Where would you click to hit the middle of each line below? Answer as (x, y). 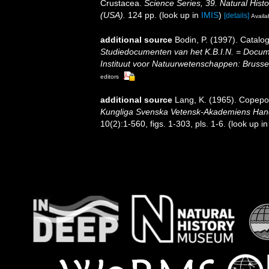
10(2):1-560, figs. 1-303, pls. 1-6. (163, 124)
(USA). (113, 15)
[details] (237, 15)
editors (110, 76)
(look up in (179, 15)
